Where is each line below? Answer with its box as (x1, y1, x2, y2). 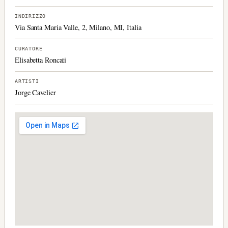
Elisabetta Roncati (15, 55, 67, 65)
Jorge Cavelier (15, 88, 56, 98)
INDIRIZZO (15, 13, 46, 19)
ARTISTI (15, 78, 39, 84)
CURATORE (15, 46, 43, 52)
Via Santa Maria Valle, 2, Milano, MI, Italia (15, 22, 141, 33)
